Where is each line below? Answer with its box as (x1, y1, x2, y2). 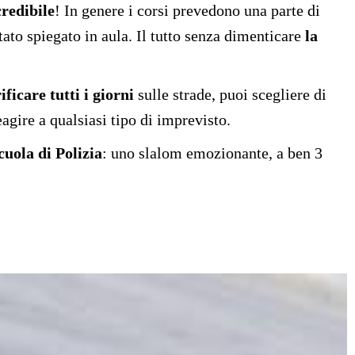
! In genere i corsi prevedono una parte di (55, 2, 320, 20)
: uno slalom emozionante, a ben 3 (102, 144, 323, 162)
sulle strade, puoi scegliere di (134, 86, 326, 104)
